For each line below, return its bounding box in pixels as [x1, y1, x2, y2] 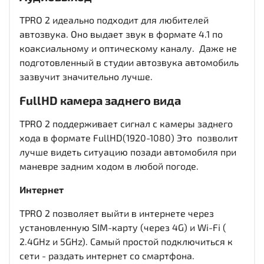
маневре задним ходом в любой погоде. [19, 160, 199, 172]
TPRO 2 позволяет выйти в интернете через [19, 207, 214, 219]
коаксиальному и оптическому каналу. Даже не [19, 42, 237, 54]
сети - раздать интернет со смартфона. [19, 250, 197, 262]
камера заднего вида [60, 93, 181, 108]
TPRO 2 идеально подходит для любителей [19, 14, 209, 26]
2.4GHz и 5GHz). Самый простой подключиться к [19, 236, 233, 247]
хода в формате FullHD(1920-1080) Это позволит [19, 132, 238, 144]
